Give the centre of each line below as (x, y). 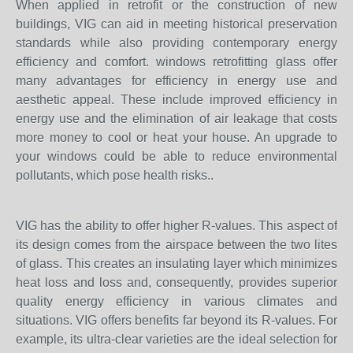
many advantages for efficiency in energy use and (176, 81)
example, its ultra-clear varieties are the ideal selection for (176, 339)
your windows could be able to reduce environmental (176, 156)
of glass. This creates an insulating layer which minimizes (176, 264)
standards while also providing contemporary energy (176, 43)
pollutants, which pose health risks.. (115, 175)
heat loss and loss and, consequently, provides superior (176, 282)
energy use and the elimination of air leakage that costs (176, 119)
